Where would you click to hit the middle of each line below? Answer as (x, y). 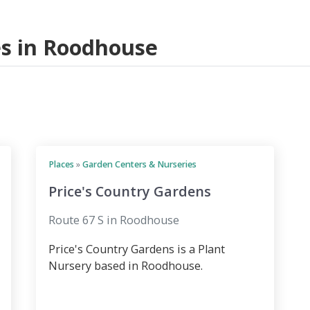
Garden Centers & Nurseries (139, 165)
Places (61, 165)
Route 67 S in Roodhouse (114, 220)
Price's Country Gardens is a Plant (137, 249)
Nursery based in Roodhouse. (126, 266)
